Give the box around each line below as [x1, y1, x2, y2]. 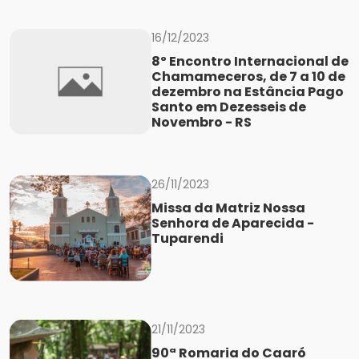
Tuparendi [151, 229, 224, 248]
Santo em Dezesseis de [151, 98, 306, 117]
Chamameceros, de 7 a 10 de [151, 67, 345, 87]
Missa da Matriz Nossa [151, 199, 305, 218]
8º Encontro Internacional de [151, 52, 349, 71]
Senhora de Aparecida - [151, 214, 314, 233]
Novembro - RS [151, 113, 252, 132]
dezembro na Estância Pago [151, 83, 344, 102]
